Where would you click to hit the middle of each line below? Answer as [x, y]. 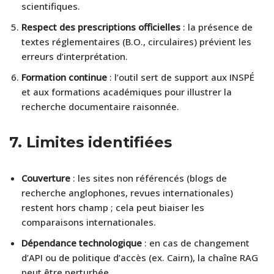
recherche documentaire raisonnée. [100, 106]
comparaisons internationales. [89, 222]
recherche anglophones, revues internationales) [127, 192]
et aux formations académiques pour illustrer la [127, 91]
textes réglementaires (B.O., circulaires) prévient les [136, 41]
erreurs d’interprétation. [75, 56]
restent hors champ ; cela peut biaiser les [113, 207]
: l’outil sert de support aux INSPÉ [181, 77]
